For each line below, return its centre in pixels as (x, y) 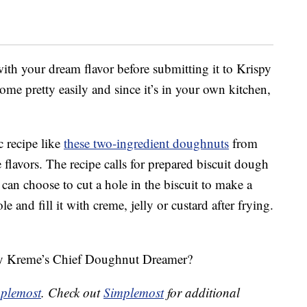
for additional (202, 293)
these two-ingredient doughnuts (146, 143)
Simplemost (134, 293)
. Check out (72, 293)
